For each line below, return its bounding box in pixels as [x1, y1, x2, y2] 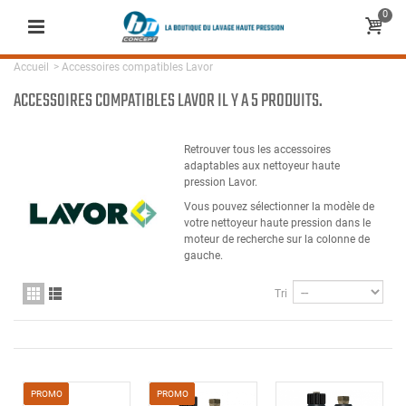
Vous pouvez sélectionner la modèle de [184, 200, 374, 213]
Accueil [14, 61, 49, 73]
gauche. [184, 249, 226, 262]
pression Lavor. [184, 176, 257, 188]
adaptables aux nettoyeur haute [184, 159, 340, 172]
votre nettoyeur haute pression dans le [184, 217, 371, 229]
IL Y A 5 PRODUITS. [217, 87, 323, 115]
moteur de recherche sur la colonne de [184, 233, 370, 246]
